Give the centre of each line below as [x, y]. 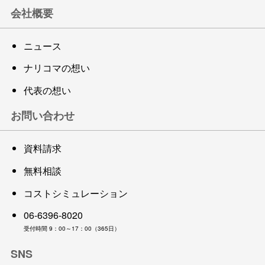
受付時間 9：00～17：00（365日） [72, 229]
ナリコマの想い [57, 68]
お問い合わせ [43, 116]
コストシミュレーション [76, 193]
